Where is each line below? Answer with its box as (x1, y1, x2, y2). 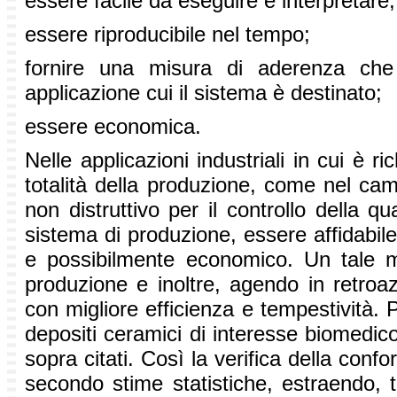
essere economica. (25, 114, 201, 139)
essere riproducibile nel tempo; (25, 22, 310, 47)
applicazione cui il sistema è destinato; (25, 81, 382, 105)
